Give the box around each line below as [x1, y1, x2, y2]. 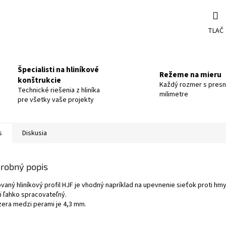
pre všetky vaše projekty [18, 94, 94, 105]
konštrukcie [18, 74, 61, 86]
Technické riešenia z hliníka [18, 85, 100, 95]
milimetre [159, 89, 188, 100]
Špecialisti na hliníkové [18, 64, 99, 75]
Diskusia [22, 128, 47, 138]
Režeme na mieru [159, 69, 221, 81]
